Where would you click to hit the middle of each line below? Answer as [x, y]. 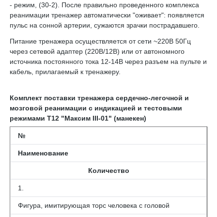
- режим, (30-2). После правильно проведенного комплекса [104, 5]
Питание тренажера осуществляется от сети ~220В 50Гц [100, 41]
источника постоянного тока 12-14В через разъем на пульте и [108, 62]
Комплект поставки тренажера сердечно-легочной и [99, 98]
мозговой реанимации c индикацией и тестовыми [96, 108]
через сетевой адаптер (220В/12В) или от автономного [97, 51]
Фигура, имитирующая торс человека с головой [94, 205]
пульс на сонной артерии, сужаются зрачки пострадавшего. [105, 25]
